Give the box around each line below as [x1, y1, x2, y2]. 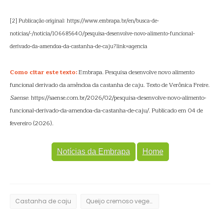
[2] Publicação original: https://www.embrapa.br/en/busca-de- [10, 16, 159, 26]
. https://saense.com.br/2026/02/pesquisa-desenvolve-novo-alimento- [28, 93, 206, 103]
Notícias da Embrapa [56, 147, 130, 156]
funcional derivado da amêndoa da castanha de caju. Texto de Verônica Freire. [10, 80, 210, 90]
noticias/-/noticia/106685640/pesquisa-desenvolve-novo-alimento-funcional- [10, 29, 195, 38]
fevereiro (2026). [10, 118, 54, 128]
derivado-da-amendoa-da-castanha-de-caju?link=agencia [10, 42, 147, 51]
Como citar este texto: [10, 67, 77, 77]
